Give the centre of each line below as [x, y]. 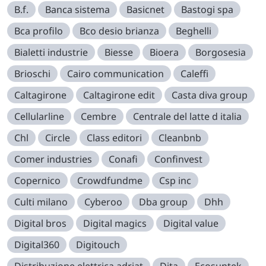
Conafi [123, 159]
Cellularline [39, 117]
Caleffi [194, 74]
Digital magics [115, 224]
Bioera [164, 53]
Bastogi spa [207, 10]
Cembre [99, 117]
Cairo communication [115, 74]
